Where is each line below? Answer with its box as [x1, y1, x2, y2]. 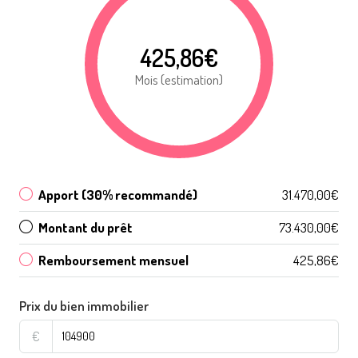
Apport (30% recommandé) [38, 185, 197, 203]
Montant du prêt [38, 218, 133, 236]
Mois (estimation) [135, 70, 223, 88]
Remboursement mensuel [38, 251, 189, 268]
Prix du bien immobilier [19, 296, 149, 314]
